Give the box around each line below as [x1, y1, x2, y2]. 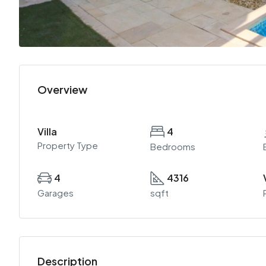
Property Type [37, 140, 98, 151]
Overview [37, 83, 87, 96]
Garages [37, 187, 74, 198]
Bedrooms [150, 141, 195, 152]
